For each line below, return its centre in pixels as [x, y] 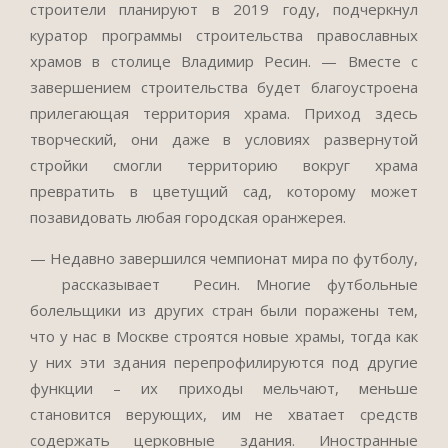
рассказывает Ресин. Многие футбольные [224, 284]
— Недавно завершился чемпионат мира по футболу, [224, 258]
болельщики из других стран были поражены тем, [224, 310]
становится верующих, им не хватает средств [224, 414]
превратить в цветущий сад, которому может [224, 191]
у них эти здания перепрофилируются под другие [224, 362]
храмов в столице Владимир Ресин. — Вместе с [224, 61]
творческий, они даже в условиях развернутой [224, 139]
